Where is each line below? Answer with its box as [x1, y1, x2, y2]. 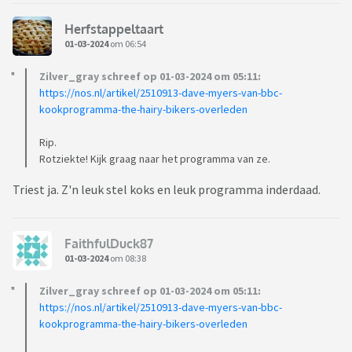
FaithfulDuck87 [64, 235, 153, 251]
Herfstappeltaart [64, 20, 163, 37]
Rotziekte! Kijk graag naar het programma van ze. [39, 152, 270, 167]
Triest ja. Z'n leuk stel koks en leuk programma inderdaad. [13, 181, 321, 198]
